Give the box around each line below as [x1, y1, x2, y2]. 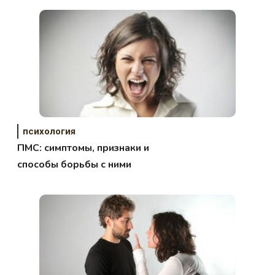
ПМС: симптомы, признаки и [17, 141, 150, 155]
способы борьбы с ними [17, 157, 132, 171]
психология [23, 125, 76, 137]
